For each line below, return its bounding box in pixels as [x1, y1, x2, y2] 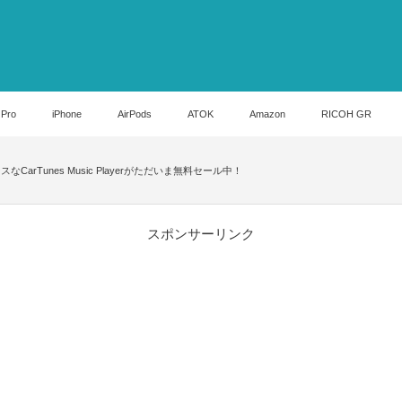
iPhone [52, 109, 82, 119]
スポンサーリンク [147, 226, 255, 242]
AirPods [118, 109, 152, 119]
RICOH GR [321, 109, 371, 119]
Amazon [249, 109, 285, 119]
